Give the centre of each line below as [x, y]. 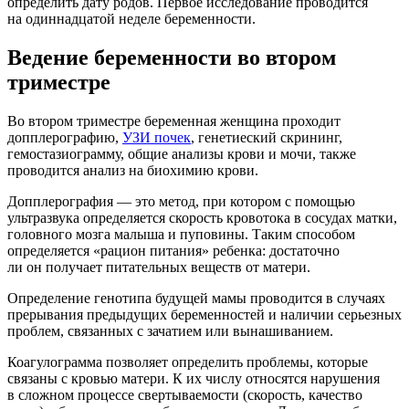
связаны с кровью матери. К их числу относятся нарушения [194, 379]
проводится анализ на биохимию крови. [133, 171]
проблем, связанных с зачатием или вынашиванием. [170, 331]
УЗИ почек [157, 138]
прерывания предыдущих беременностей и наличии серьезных [204, 315]
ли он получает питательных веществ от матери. [159, 267]
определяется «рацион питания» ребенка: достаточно [173, 251]
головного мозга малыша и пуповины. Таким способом [181, 235]
